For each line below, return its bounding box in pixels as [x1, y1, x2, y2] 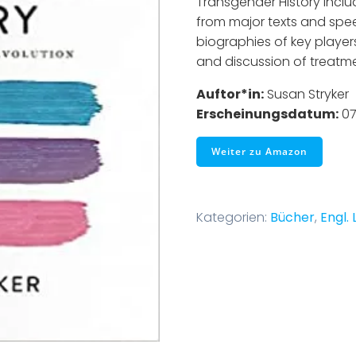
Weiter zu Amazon [211, 145, 308, 159]
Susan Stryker [263, 85, 349, 103]
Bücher [269, 208, 315, 227]
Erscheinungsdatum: [195, 105, 339, 123]
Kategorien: [195, 208, 270, 227]
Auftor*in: [195, 85, 264, 103]
